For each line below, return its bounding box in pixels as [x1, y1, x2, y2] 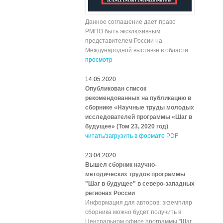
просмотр [85, 56, 112, 63]
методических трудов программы [85, 171, 185, 178]
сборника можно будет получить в [85, 209, 181, 216]
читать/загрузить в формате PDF [85, 132, 178, 139]
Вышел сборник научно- [85, 161, 157, 168]
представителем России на [85, 37, 162, 44]
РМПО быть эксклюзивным [85, 28, 160, 35]
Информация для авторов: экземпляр [85, 199, 192, 206]
